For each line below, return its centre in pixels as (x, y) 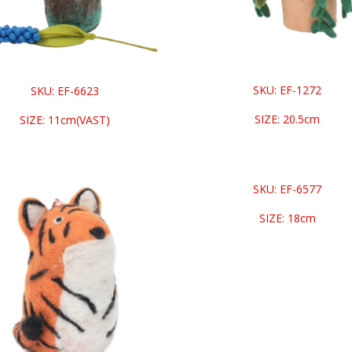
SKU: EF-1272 (288, 90)
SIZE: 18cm (287, 218)
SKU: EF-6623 (64, 91)
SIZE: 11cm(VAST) (64, 120)
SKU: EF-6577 (288, 189)
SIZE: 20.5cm (288, 119)
